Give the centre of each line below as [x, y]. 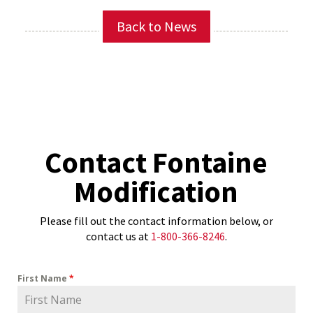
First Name [43, 279]
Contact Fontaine [156, 162]
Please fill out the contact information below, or [156, 221]
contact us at [118, 236]
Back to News [156, 27]
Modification [156, 192]
